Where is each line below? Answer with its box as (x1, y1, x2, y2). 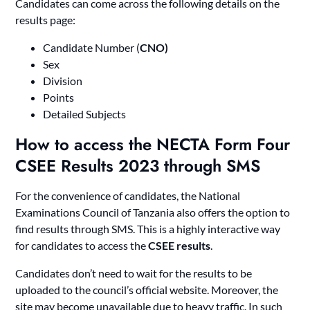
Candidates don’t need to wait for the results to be (15, 266, 253, 280)
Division (43, 73, 83, 87)
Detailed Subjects (43, 107, 127, 120)
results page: (15, 12, 76, 26)
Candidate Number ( (43, 40, 140, 54)
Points (43, 90, 75, 104)
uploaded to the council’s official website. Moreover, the (15, 282, 279, 296)
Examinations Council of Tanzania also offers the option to (15, 205, 291, 219)
